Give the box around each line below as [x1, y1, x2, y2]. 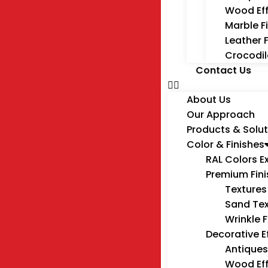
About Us [186, 93, 231, 106]
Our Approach [186, 108, 255, 121]
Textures [224, 182, 267, 196]
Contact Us [195, 63, 251, 77]
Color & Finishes [186, 138, 264, 151]
